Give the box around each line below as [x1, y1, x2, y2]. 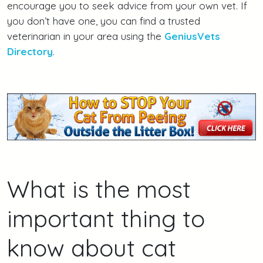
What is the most [7, 174, 191, 204]
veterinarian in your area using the [7, 29, 164, 42]
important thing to [7, 203, 205, 233]
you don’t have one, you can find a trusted [7, 14, 200, 27]
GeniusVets [164, 29, 220, 42]
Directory [7, 45, 53, 58]
